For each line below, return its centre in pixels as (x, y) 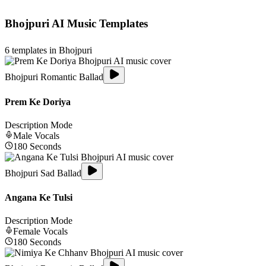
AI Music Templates (99, 23)
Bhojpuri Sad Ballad (43, 173)
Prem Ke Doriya (38, 102)
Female (27, 232)
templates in (34, 50)
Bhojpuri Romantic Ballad (54, 77)
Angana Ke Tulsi (39, 198)
